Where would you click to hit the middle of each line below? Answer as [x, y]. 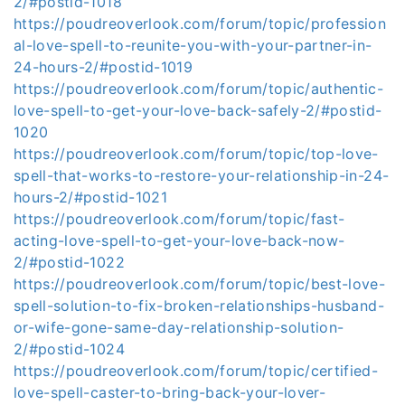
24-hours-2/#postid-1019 [104, 67]
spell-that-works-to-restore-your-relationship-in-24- [202, 175]
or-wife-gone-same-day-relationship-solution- [179, 327]
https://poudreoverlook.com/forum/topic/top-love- [196, 154]
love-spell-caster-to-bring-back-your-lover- [170, 392]
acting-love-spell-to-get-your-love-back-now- [179, 240]
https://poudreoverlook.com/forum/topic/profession [200, 24]
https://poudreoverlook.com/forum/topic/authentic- [199, 89]
